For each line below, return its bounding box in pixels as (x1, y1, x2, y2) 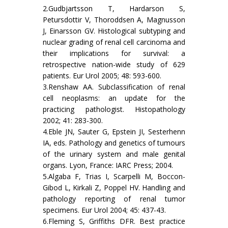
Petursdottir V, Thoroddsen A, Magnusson (43, 15, 185, 25)
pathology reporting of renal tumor (43, 194, 185, 204)
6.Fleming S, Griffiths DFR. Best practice (43, 216, 185, 226)
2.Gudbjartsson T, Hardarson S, (43, 4, 185, 14)
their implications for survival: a (43, 48, 185, 59)
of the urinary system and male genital (43, 149, 185, 159)
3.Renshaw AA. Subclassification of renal (43, 82, 185, 92)
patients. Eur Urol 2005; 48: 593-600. (43, 71, 161, 81)
